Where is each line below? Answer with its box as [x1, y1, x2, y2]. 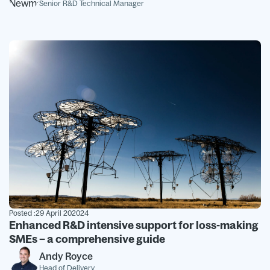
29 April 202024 [36, 209, 89, 218]
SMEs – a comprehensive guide [9, 232, 165, 246]
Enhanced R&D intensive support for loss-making [9, 218, 259, 233]
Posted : [9, 209, 36, 218]
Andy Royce [39, 250, 93, 263]
